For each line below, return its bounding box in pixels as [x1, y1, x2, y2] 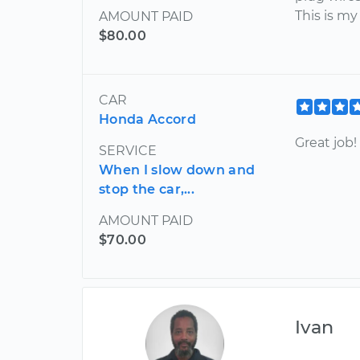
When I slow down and [99, 162, 256, 178]
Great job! [295, 134, 358, 150]
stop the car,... [99, 181, 195, 197]
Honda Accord [99, 111, 196, 127]
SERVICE [99, 142, 157, 158]
